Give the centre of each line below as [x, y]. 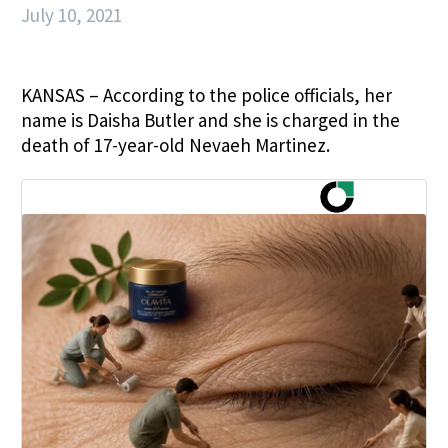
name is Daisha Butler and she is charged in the [210, 120]
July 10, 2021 [71, 15]
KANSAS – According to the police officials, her [206, 95]
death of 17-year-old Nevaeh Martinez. [175, 145]
